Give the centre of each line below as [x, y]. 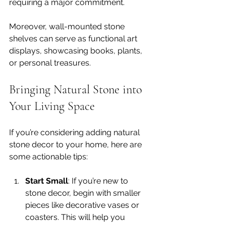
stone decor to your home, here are [76, 144]
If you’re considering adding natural [75, 132]
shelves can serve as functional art [74, 38]
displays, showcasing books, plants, [77, 50]
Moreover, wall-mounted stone [68, 26]
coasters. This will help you [76, 217]
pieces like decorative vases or [83, 205]
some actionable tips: [48, 156]
